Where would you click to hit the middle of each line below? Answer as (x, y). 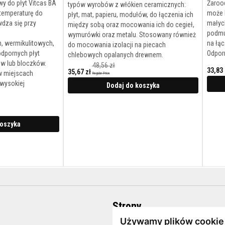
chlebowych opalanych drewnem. (115, 55)
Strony (127, 206)
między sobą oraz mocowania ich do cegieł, (131, 25)
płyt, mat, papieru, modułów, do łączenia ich (130, 15)
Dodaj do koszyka (133, 86)
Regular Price (101, 73)
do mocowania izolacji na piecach (117, 45)
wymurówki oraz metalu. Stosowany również (132, 35)
